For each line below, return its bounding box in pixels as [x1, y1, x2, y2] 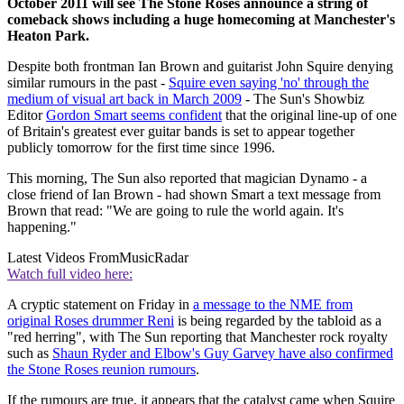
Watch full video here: [7, 265, 133, 281]
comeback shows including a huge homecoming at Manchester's [7, 11, 395, 27]
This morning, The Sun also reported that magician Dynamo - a [7, 170, 367, 186]
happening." [7, 218, 77, 234]
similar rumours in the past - [7, 74, 169, 90]
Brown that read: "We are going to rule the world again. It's [7, 202, 344, 218]
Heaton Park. [7, 27, 89, 43]
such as [7, 344, 52, 361]
